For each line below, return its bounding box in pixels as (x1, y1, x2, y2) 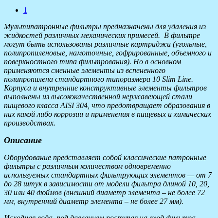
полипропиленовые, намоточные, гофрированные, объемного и (4, 49, 212, 57)
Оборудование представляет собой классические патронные (4, 153, 206, 162)
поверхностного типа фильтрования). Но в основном (4, 57, 181, 66)
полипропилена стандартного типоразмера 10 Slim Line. (4, 75, 193, 84)
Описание (4, 135, 42, 145)
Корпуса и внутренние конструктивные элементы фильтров (4, 84, 207, 92)
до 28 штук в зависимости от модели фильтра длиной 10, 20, (4, 180, 209, 188)
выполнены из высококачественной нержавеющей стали (4, 92, 192, 101)
